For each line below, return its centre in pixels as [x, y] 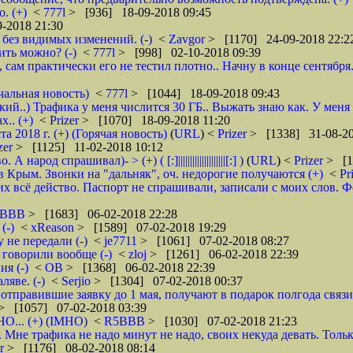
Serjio [78, 281]
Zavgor [188, 39]
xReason [54, 227]
